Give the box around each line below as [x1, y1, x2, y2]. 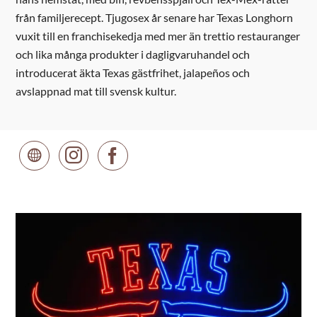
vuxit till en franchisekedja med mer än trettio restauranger [16, 29, 301, 43]
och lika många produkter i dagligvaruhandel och [16, 47, 250, 62]
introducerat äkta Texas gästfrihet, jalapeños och [16, 66, 250, 80]
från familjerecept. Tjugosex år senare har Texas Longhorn [16, 11, 294, 25]
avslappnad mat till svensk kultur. [16, 84, 177, 98]
